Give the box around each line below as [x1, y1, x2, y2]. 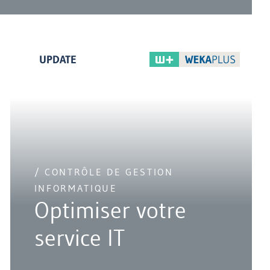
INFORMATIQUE [34, 182, 118, 195]
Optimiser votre [34, 196, 186, 225]
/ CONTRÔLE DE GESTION [34, 166, 174, 178]
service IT [34, 224, 125, 253]
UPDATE [39, 52, 77, 66]
